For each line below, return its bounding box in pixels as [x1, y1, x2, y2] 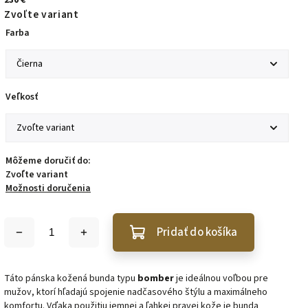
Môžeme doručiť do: [5, 153, 91, 168]
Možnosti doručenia [5, 181, 91, 195]
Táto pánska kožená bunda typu [4, 271, 135, 285]
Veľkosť [5, 89, 38, 104]
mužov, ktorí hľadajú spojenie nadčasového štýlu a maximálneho [4, 285, 267, 299]
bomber [135, 271, 174, 285]
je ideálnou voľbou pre [174, 271, 268, 285]
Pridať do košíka [157, 223, 238, 241]
